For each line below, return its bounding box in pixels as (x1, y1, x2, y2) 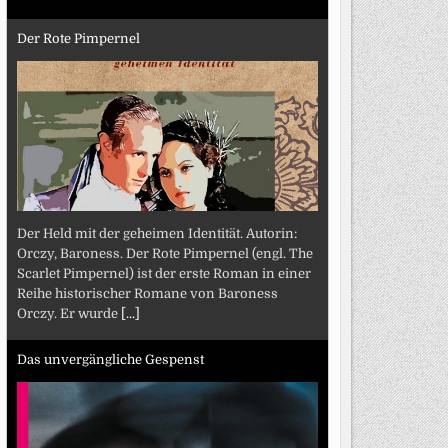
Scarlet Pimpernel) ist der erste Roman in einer (16, 265, 311, 281)
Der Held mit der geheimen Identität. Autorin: (16, 225, 297, 241)
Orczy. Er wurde (16, 305, 121, 321)
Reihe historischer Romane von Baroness (16, 285, 278, 301)
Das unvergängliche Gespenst (16, 352, 204, 367)
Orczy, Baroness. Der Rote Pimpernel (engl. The (16, 245, 313, 261)
